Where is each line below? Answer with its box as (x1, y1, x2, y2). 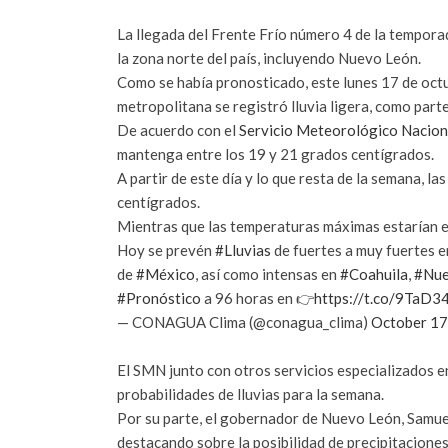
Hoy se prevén (117, 240, 215, 259)
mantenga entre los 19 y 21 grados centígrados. (117, 144, 434, 163)
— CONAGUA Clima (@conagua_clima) (117, 312, 371, 331)
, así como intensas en (195, 264, 340, 283)
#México (136, 264, 195, 283)
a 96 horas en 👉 (201, 288, 314, 307)
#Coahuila (340, 264, 408, 283)
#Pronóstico (117, 288, 201, 307)
